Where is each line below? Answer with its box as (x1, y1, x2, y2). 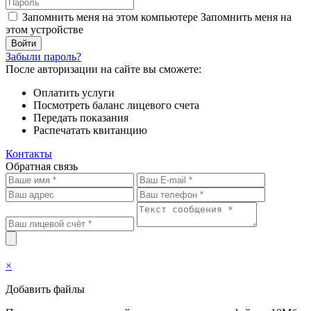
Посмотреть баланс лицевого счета (33, 99, 199, 111)
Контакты (6, 148, 52, 160)
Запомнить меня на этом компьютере (22, 11, 198, 23)
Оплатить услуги (33, 87, 115, 99)
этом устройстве (6, 24, 83, 35)
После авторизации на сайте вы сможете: (6, 63, 201, 75)
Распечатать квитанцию (33, 124, 147, 136)
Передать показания (33, 112, 128, 124)
